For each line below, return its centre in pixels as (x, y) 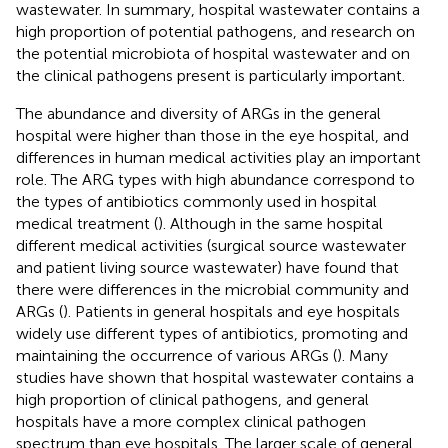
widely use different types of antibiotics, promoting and (212, 333)
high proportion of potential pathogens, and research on (215, 31)
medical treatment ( (87, 223)
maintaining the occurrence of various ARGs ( (176, 355)
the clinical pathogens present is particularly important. (210, 75)
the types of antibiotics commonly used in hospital (196, 201)
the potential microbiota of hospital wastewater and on (213, 53)
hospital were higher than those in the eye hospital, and (212, 135)
